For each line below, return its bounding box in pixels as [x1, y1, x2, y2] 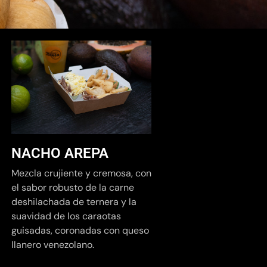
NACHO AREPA [11, 145, 108, 162]
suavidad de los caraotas [11, 210, 121, 223]
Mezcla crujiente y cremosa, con [11, 167, 151, 180]
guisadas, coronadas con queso [11, 224, 149, 237]
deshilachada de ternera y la [11, 195, 136, 209]
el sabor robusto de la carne [11, 181, 134, 194]
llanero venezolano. [11, 238, 94, 252]
